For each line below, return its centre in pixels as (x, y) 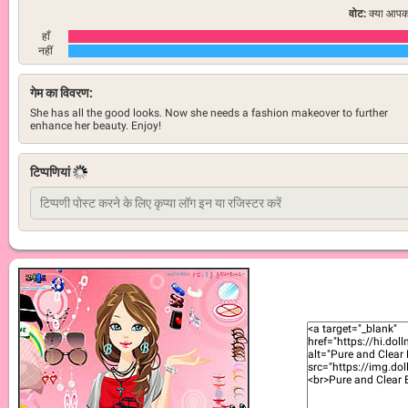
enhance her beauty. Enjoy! (96, 126)
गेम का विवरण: (61, 93)
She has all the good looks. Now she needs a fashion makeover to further (209, 113)
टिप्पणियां (51, 172)
